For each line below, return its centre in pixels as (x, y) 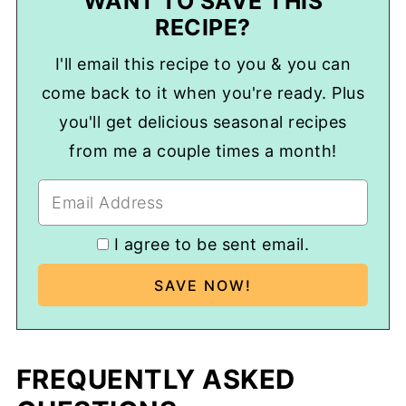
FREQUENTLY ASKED (155, 380)
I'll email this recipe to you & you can (203, 63)
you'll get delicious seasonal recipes (203, 121)
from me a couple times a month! (203, 150)
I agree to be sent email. (211, 244)
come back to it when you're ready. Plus (203, 92)
